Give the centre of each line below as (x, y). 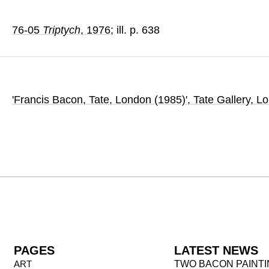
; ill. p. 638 (135, 30)
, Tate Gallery (219, 100)
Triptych (61, 30)
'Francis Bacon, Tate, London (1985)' (99, 100)
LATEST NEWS (216, 250)
